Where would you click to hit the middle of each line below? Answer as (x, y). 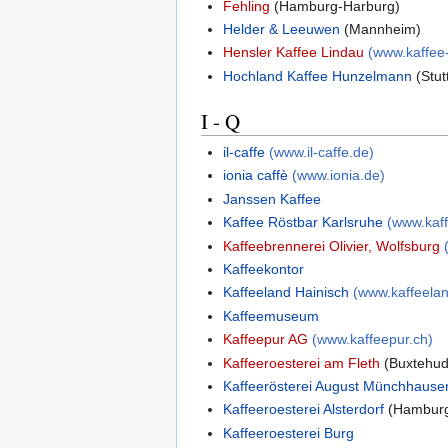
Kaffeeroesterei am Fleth (302, 362)
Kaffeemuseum (271, 315)
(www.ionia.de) (339, 175)
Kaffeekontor (264, 269)
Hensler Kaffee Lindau (294, 52)
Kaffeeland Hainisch (286, 292)
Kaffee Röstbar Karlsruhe (303, 222)
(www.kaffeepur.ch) (373, 339)
